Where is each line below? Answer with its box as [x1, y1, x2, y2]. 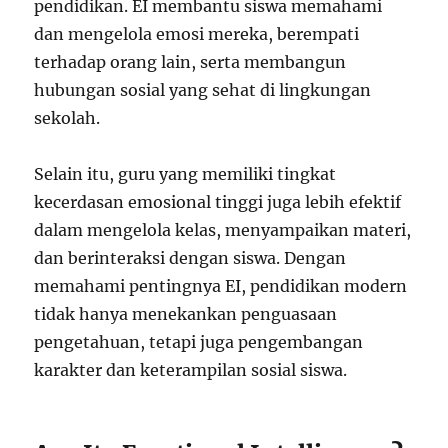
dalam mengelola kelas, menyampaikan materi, [34, 220, 412, 241]
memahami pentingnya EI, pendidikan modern [34, 276, 408, 297]
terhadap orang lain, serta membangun [34, 52, 347, 73]
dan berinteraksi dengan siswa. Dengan [34, 248, 347, 269]
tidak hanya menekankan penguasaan [34, 304, 338, 325]
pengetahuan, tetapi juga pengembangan [34, 332, 364, 353]
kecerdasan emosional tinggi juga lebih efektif [34, 192, 402, 213]
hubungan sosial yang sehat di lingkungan [34, 80, 372, 101]
